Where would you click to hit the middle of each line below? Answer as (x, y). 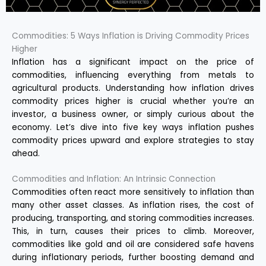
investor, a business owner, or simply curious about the (133, 114)
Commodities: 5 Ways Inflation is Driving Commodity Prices (131, 36)
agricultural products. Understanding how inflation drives (133, 88)
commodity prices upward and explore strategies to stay (133, 140)
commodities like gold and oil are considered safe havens (133, 245)
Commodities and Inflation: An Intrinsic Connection (114, 179)
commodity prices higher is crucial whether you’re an (133, 101)
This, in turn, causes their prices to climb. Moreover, (133, 232)
